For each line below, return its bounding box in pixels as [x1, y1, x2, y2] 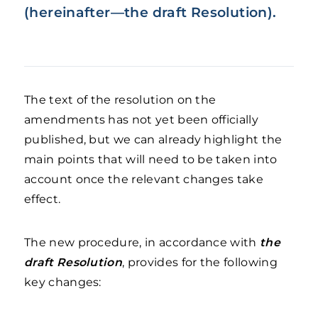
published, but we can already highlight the [24, 133, 283, 146]
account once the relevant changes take [24, 172, 263, 186]
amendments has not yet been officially [24, 113, 258, 126]
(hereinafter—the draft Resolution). [24, 4, 277, 21]
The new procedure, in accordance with [24, 236, 260, 249]
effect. [24, 192, 61, 206]
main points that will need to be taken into [24, 153, 278, 166]
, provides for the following [122, 256, 278, 269]
